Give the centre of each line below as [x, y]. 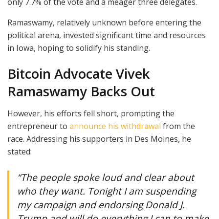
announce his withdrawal [115, 126]
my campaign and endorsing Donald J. [101, 204]
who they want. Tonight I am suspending [107, 191]
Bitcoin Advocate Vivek [79, 74]
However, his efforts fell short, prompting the [91, 114]
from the [178, 126]
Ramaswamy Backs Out [81, 91]
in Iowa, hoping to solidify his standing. [79, 48]
